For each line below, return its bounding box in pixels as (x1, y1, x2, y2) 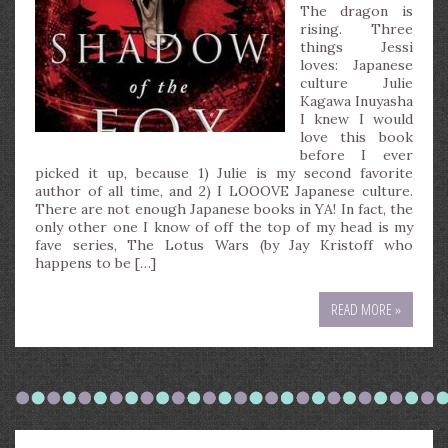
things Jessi (300, 38, 413, 56)
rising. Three (300, 20, 413, 38)
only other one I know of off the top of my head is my (35, 218, 413, 236)
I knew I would (300, 110, 413, 128)
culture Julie (300, 74, 413, 92)
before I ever (300, 146, 413, 164)
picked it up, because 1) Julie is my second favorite (35, 164, 413, 182)
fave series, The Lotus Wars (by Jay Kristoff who (35, 236, 413, 254)
